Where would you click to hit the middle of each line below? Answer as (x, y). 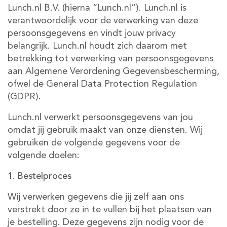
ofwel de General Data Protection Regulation (102, 84)
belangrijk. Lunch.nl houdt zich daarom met (97, 46)
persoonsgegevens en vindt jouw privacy (92, 33)
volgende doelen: (44, 156)
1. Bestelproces (40, 176)
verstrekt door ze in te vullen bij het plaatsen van (110, 210)
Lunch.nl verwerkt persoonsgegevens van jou (100, 118)
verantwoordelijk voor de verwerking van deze (103, 21)
